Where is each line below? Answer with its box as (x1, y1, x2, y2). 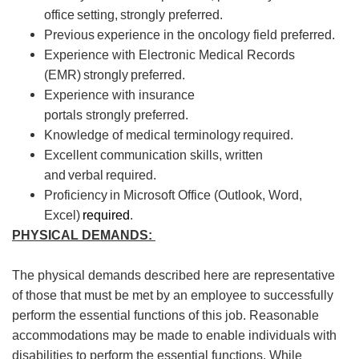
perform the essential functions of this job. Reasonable (12, 309, 319, 322)
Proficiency (44, 188, 107, 202)
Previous (44, 28, 95, 42)
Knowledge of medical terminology (44, 128, 243, 142)
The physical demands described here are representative (12, 268, 335, 282)
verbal (68, 168, 103, 182)
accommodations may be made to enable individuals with (12, 329, 337, 342)
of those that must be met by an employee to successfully (12, 288, 333, 302)
